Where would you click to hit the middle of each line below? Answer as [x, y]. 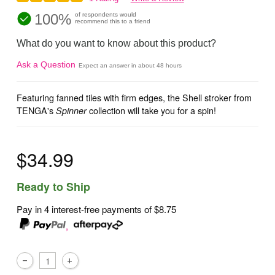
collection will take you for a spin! [152, 110]
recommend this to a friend [113, 21]
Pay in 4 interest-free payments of [86, 209]
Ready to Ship [54, 187]
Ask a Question [46, 64]
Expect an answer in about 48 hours [130, 65]
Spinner [72, 110]
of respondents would [106, 14]
